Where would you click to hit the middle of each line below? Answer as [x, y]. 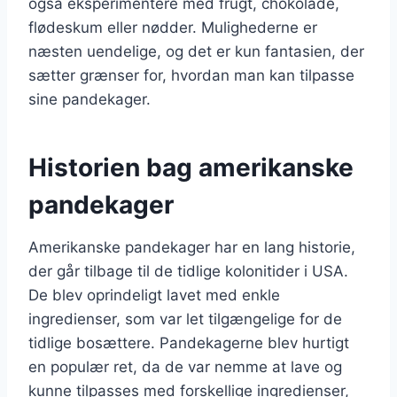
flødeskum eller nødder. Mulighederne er [173, 27]
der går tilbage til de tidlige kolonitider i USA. [188, 271]
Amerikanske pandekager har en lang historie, [192, 247]
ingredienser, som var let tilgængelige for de [185, 319]
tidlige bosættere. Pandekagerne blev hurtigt [189, 343]
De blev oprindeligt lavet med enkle [154, 295]
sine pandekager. [90, 99]
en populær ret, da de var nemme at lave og [185, 366]
